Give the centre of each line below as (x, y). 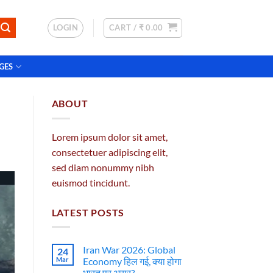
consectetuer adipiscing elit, (109, 152)
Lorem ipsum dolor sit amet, (109, 136)
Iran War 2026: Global (129, 250)
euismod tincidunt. (90, 182)
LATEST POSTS (88, 212)
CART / (124, 27)
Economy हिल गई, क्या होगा (132, 261)
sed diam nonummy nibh (103, 167)
